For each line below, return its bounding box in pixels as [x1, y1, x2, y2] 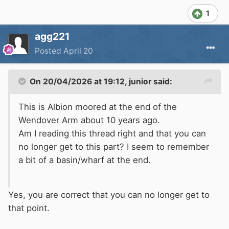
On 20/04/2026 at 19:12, [30, 76, 129, 86]
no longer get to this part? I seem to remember [18, 141, 209, 152]
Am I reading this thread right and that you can [18, 128, 206, 139]
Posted [35, 45, 63, 56]
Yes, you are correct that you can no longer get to [8, 189, 210, 200]
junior [129, 76, 151, 86]
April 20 [63, 45, 93, 56]
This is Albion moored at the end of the [18, 101, 177, 112]
